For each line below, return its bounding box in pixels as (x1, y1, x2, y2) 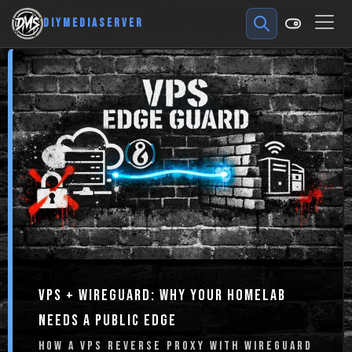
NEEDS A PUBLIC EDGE (38, 311, 177, 330)
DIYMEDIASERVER (43, 16, 144, 31)
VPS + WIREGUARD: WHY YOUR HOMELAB (38, 286, 286, 305)
